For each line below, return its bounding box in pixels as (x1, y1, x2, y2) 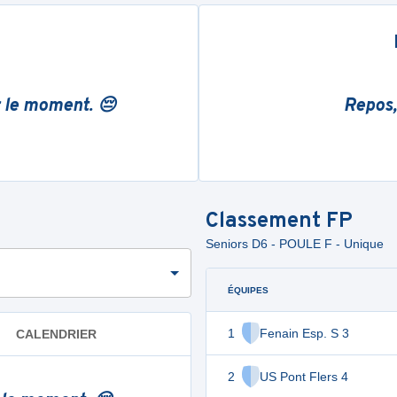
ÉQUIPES (228, 284, 269, 295)
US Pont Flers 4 (260, 370, 348, 384)
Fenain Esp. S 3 (260, 326, 349, 340)
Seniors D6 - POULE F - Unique (206, 237, 384, 251)
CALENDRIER (16, 326, 97, 341)
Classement (206, 208, 326, 235)
